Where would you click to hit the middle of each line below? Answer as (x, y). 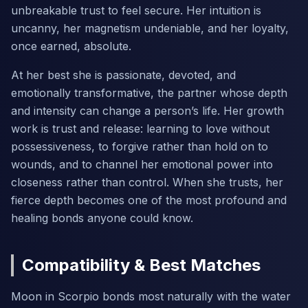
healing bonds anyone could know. (102, 218)
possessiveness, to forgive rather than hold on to (140, 146)
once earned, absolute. (71, 46)
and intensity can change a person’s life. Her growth (147, 111)
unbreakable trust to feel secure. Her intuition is (136, 10)
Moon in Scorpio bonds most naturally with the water (151, 296)
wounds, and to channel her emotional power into (142, 164)
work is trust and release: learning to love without (140, 129)
